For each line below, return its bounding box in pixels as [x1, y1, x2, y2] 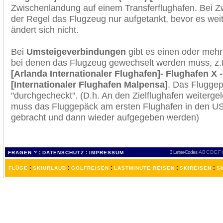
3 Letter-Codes [170, 149, 197, 155]
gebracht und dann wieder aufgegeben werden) [11, 112, 199, 122]
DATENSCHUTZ [42, 150, 84, 155]
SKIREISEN [180, 165, 212, 171]
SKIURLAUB [33, 165, 66, 171]
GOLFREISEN [71, 165, 109, 171]
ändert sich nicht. [11, 24, 79, 35]
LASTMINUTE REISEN [114, 165, 175, 171]
